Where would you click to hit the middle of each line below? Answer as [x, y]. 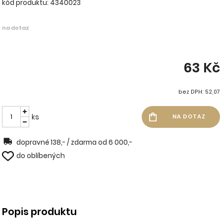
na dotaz [16, 28]
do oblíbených [41, 156]
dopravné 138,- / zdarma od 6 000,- [75, 143]
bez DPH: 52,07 [199, 92]
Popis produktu [40, 212]
